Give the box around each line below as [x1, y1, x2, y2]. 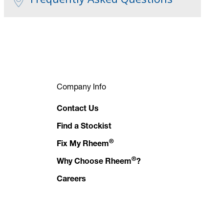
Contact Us [57, 105, 99, 113]
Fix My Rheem [57, 140, 109, 149]
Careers [57, 175, 86, 184]
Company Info [57, 81, 106, 91]
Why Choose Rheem [57, 158, 131, 166]
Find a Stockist [57, 123, 111, 131]
